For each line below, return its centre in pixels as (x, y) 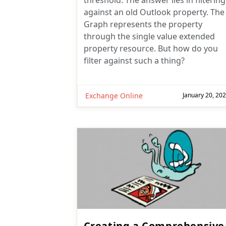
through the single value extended (149, 37)
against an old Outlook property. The (154, 12)
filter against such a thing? (134, 61)
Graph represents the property (143, 24)
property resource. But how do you (151, 49)
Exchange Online (114, 96)
